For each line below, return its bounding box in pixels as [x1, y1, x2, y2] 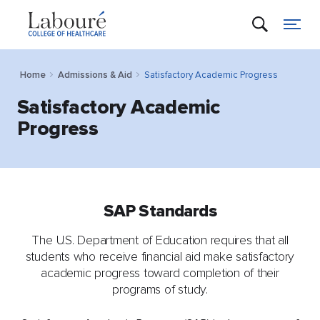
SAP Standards [103, 200, 217, 221]
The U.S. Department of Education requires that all [31, 231, 289, 248]
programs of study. [112, 281, 208, 297]
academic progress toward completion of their [41, 264, 279, 281]
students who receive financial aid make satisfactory [25, 248, 295, 264]
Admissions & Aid [58, 69, 132, 81]
